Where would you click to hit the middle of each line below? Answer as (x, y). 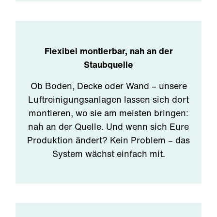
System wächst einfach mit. (108, 154)
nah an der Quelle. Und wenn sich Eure (108, 126)
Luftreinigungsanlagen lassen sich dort (108, 99)
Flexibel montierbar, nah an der (108, 51)
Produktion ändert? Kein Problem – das (108, 140)
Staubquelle (108, 64)
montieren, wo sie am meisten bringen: (108, 113)
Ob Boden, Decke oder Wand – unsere (108, 86)
